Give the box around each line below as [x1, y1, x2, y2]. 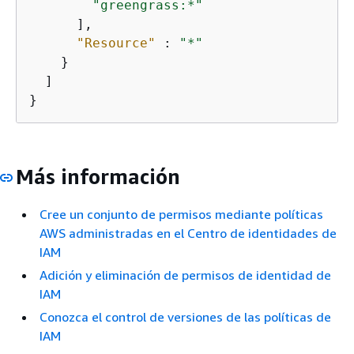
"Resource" [77, 36, 156, 51]
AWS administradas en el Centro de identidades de [40, 224, 337, 241]
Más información [16, 164, 180, 189]
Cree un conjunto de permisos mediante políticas [40, 205, 323, 222]
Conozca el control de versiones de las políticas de [40, 308, 331, 325]
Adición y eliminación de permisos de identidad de [40, 266, 331, 283]
